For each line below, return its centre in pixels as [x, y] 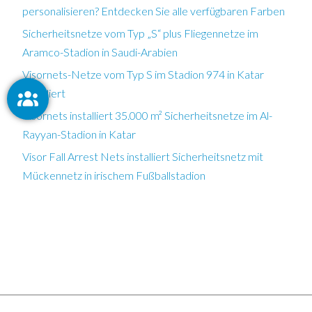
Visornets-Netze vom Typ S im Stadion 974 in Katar [143, 74]
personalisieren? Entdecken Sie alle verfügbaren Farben [154, 10]
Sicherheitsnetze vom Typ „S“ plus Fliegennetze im [140, 33]
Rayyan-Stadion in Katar [79, 134]
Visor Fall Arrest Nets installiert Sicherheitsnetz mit [143, 156]
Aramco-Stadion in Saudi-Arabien [100, 52]
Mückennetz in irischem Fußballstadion [114, 175]
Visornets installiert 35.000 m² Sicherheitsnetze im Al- [147, 115]
